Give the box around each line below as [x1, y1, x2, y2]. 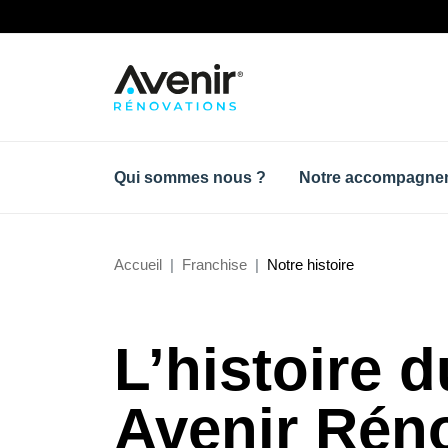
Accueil [114, 256, 162, 274]
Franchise [182, 256, 247, 274]
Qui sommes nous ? [114, 169, 266, 187]
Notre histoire [267, 256, 354, 274]
